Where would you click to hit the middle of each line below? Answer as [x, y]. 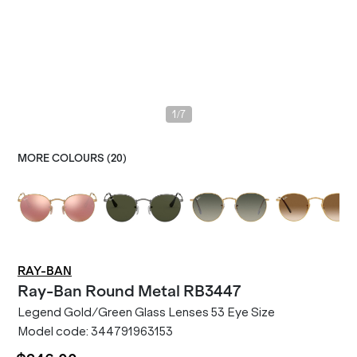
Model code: [54, 331]
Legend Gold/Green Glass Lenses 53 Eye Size [146, 312]
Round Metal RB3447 [163, 291]
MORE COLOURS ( [64, 158]
